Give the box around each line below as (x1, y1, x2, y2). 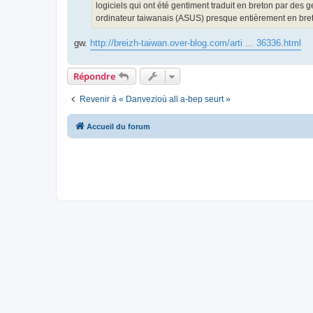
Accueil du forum (87, 122, 150, 131)
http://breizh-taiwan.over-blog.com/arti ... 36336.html (90, 38, 301, 49)
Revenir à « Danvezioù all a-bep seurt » (80, 94, 231, 105)
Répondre (73, 70, 115, 83)
